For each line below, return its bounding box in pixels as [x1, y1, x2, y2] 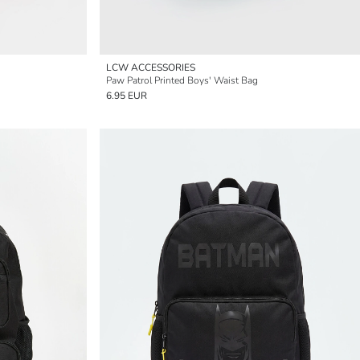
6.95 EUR [106, 89, 147, 102]
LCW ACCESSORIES [106, 61, 195, 74]
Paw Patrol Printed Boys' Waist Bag [106, 74, 258, 87]
